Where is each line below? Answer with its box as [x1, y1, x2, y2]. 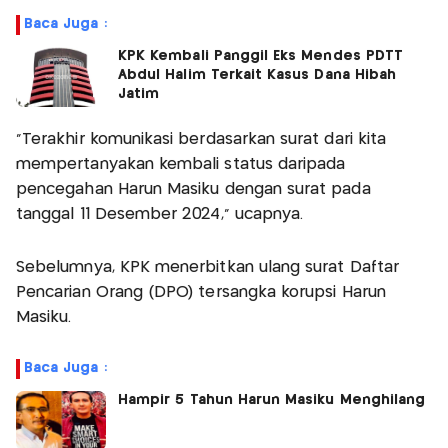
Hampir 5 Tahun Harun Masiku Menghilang [118, 393, 426, 408]
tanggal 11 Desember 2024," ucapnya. [16, 207, 309, 223]
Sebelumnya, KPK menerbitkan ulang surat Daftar [16, 260, 399, 276]
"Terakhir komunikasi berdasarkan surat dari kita [16, 132, 387, 148]
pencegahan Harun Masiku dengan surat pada [16, 182, 371, 198]
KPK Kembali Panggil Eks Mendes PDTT [118, 49, 403, 64]
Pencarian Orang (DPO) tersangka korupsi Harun [16, 285, 386, 301]
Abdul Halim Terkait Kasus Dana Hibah [118, 68, 397, 83]
